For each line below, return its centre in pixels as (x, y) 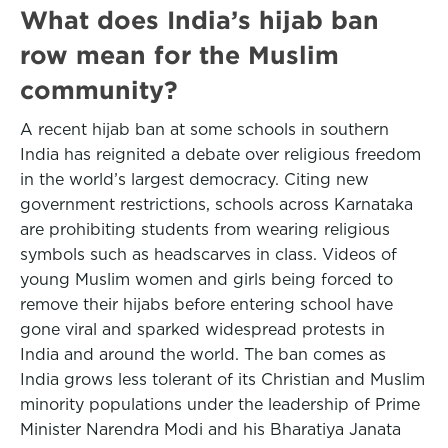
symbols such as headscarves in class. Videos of (208, 254)
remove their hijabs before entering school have (206, 304)
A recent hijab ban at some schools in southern (204, 129)
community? (99, 90)
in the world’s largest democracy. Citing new (194, 179)
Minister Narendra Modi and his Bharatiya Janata (210, 429)
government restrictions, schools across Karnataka (216, 204)
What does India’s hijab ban (199, 20)
